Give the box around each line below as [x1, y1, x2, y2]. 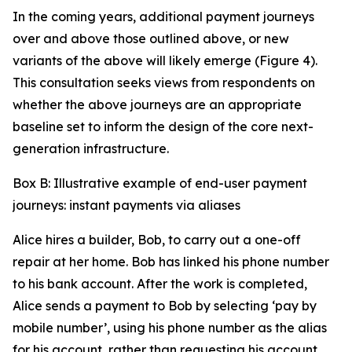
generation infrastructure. [13, 141, 169, 156]
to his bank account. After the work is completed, [13, 276, 307, 291]
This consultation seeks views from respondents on [13, 75, 315, 90]
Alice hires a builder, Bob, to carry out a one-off [13, 232, 301, 247]
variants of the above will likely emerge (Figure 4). [13, 53, 317, 68]
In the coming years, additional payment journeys [13, 9, 314, 24]
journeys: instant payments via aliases [13, 197, 240, 213]
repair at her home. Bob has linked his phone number [13, 254, 329, 269]
